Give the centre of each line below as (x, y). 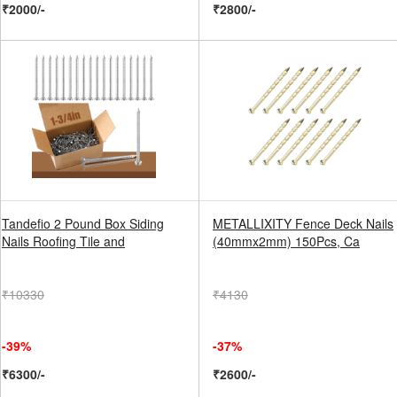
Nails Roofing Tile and (63, 241)
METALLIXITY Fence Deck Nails (303, 223)
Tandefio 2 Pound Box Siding (83, 223)
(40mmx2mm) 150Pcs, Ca (286, 241)
